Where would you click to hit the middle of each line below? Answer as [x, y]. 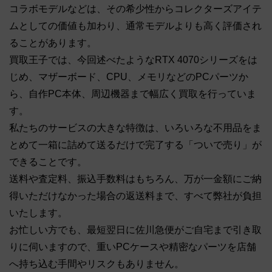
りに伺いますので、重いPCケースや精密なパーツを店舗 [133, 247]
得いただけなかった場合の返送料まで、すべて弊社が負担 [135, 196]
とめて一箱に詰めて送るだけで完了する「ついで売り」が [135, 145]
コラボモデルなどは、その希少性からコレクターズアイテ [135, 9]
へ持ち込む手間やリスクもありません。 [97, 264]
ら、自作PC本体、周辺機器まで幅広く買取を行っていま [133, 94]
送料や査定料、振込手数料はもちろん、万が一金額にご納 [135, 179]
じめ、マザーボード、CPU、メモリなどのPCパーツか [129, 77]
